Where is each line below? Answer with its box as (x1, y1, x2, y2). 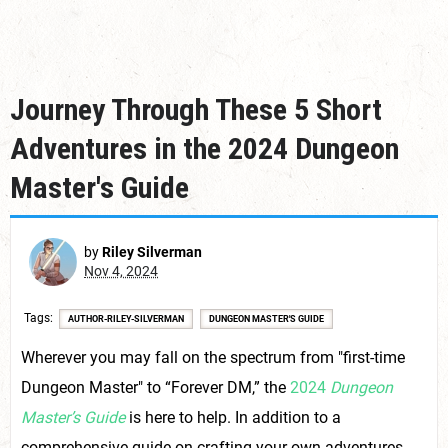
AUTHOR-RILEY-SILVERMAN (68, 314, 184, 324)
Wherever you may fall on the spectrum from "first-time (21, 348, 405, 367)
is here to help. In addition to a (129, 408, 341, 427)
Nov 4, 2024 (84, 263, 158, 279)
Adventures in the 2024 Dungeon (10, 131, 399, 166)
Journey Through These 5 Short (10, 92, 382, 127)
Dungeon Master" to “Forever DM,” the (21, 378, 290, 397)
